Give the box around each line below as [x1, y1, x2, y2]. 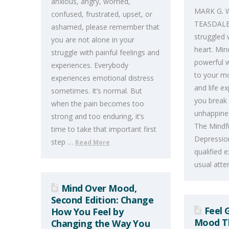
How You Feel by [51, 205, 124, 218]
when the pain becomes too [51, 98, 144, 108]
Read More [75, 138, 110, 146]
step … [51, 136, 75, 147]
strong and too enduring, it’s [51, 111, 144, 121]
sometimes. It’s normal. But [51, 85, 142, 96]
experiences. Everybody [51, 60, 128, 70]
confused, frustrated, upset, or [51, 9, 152, 19]
